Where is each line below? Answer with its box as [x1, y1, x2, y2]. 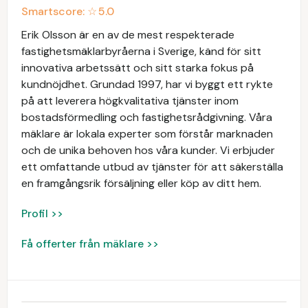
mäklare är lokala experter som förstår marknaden [21, 126, 273, 141]
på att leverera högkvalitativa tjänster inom [21, 93, 239, 108]
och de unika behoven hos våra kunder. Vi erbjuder [21, 143, 275, 157]
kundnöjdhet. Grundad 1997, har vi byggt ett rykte [21, 77, 273, 91]
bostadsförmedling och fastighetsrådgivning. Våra [21, 110, 272, 124]
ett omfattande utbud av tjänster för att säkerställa [21, 159, 283, 174]
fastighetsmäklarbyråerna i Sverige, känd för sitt [21, 44, 261, 58]
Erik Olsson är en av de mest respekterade [21, 27, 234, 42]
